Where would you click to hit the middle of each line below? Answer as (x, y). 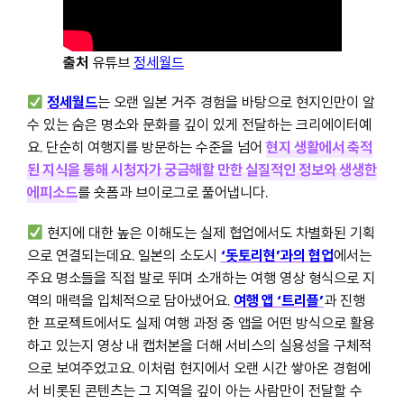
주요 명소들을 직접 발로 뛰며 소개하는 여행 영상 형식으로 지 (201, 278)
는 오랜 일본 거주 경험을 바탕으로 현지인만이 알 (237, 103)
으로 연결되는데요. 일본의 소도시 (124, 255)
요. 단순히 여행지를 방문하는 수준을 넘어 (146, 148)
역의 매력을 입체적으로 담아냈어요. (130, 300)
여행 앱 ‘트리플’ (278, 300)
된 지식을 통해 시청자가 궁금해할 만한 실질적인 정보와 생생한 (202, 170)
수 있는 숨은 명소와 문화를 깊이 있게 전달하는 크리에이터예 (199, 125)
